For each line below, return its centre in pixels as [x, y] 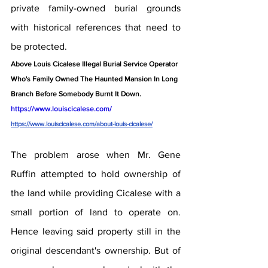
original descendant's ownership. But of [96, 250]
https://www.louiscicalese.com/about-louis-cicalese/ [82, 124]
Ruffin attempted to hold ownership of [96, 173]
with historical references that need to [96, 27]
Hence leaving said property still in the [96, 231]
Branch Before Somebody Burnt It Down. [78, 94]
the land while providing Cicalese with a [96, 193]
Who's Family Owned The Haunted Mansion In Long [95, 79]
